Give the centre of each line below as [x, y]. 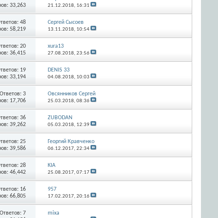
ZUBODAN [60, 118]
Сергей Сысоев [65, 22]
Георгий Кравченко [71, 141]
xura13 [55, 46]
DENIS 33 [58, 70]
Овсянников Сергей [71, 94]
